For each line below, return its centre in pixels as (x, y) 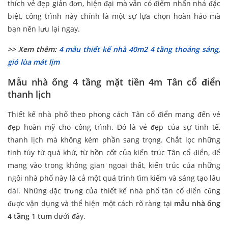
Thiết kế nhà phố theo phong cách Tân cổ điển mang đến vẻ (114, 115)
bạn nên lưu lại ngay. (44, 29)
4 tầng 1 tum (31, 216)
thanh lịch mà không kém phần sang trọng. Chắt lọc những (114, 140)
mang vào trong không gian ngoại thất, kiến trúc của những (114, 165)
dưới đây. (70, 216)
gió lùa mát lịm (34, 62)
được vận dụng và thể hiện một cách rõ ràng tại (91, 204)
